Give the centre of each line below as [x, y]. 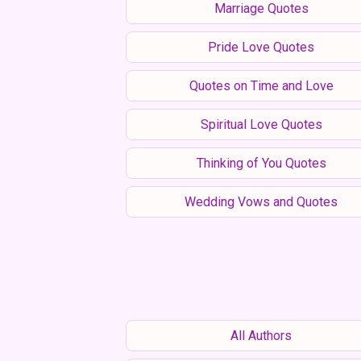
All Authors [261, 335]
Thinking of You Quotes [261, 163]
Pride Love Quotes [261, 47]
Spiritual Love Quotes [261, 124]
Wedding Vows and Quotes [261, 201]
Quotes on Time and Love [261, 85]
